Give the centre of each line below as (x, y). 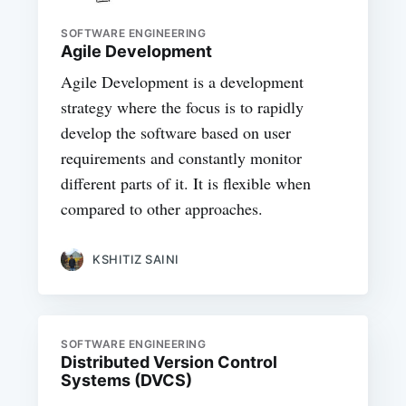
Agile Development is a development (183, 82)
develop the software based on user (176, 133)
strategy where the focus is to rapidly (183, 107)
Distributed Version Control (169, 362)
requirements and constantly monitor (182, 158)
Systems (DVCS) (127, 380)
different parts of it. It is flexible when (186, 184)
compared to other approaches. (162, 209)
